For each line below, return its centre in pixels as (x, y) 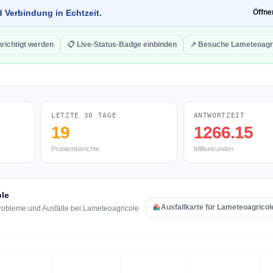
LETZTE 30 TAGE (84, 115)
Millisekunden (213, 149)
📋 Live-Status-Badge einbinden (122, 44)
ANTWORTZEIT (219, 115)
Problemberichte (75, 149)
